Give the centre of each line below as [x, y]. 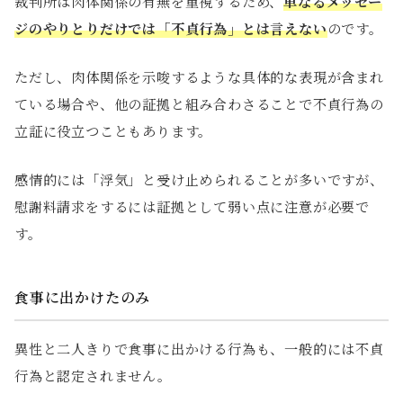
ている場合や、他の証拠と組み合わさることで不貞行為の [199, 104]
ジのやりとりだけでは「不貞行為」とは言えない [171, 29]
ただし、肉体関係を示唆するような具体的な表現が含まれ [199, 77]
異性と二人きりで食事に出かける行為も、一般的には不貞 [199, 349]
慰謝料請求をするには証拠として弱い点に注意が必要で [192, 207]
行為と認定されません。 [93, 376]
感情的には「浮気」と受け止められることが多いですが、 [199, 180]
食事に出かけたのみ [83, 298]
